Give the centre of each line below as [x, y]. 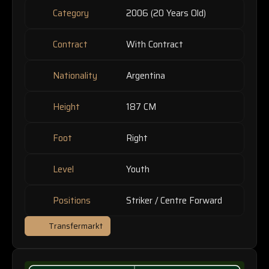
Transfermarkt [75, 226]
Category [69, 14]
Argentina [146, 76]
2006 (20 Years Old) [166, 14]
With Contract [155, 45]
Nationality [74, 76]
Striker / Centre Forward [174, 201]
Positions [70, 201]
